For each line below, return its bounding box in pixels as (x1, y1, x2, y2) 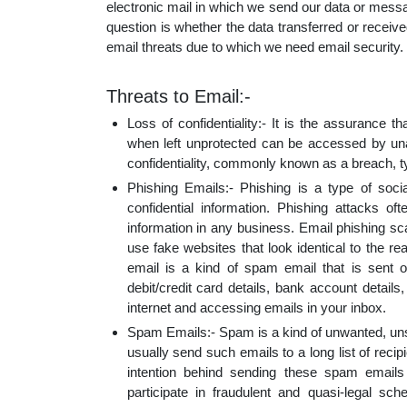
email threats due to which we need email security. (106, 39, 403, 55)
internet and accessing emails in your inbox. (126, 300, 386, 316)
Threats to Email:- (106, 86, 251, 107)
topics (256, 58, 359, 108)
